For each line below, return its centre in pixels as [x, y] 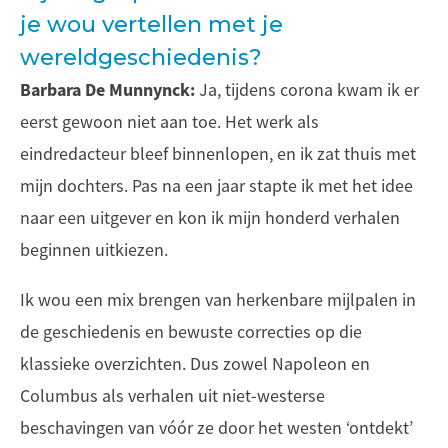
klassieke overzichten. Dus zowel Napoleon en [195, 364]
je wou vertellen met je [151, 24]
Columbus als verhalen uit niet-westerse [172, 396]
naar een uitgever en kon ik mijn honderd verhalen [210, 218]
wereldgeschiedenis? [141, 57]
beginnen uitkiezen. [94, 250]
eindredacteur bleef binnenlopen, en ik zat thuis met [218, 154]
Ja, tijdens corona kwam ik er [307, 90]
